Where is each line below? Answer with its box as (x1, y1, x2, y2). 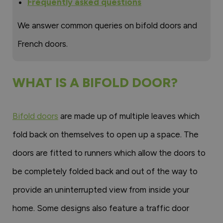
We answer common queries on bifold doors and (17, 20, 197, 30)
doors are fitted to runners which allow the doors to (12, 148, 206, 158)
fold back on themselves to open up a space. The (12, 129, 199, 139)
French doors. (17, 39, 68, 49)
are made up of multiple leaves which (58, 111, 200, 121)
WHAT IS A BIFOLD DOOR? (12, 75, 178, 91)
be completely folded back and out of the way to (12, 166, 198, 176)
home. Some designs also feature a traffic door (12, 203, 189, 213)
